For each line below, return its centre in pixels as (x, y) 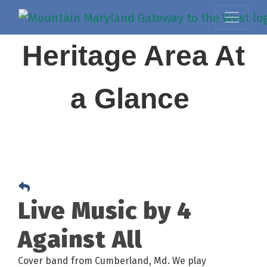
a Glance (133, 98)
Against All (80, 239)
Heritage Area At (133, 55)
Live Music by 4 (105, 211)
